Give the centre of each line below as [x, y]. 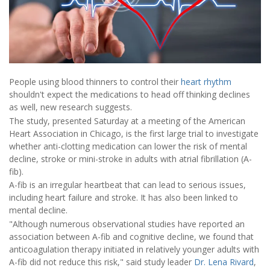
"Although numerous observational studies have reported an [127, 224]
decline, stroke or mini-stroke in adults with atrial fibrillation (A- [130, 159]
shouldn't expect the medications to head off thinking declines [130, 95]
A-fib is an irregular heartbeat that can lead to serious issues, [127, 185]
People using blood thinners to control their [95, 82]
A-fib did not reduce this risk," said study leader [102, 262]
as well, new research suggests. [71, 107]
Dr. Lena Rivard [224, 262]
